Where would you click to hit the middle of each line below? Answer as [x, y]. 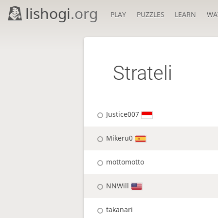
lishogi [48, 13]
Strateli [143, 73]
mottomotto [125, 162]
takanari [120, 210]
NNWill [118, 186]
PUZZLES [150, 14]
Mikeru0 [120, 138]
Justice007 [123, 114]
